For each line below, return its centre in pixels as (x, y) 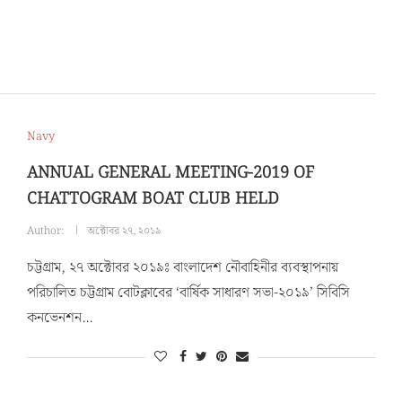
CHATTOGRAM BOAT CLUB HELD (153, 199)
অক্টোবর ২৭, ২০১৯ (124, 232)
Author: (46, 232)
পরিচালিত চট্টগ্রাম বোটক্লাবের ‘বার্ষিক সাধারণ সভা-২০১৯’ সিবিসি (188, 293)
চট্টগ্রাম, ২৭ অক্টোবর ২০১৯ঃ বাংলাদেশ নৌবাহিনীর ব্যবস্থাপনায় (182, 268)
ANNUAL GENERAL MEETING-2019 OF (170, 173)
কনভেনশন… (59, 319)
